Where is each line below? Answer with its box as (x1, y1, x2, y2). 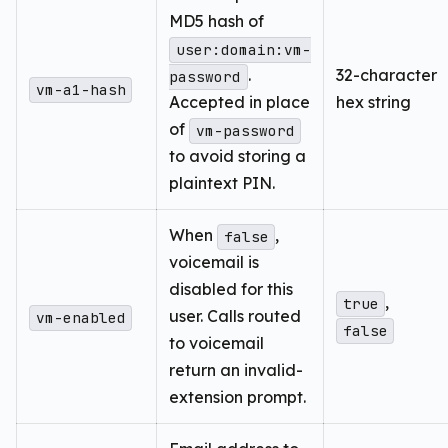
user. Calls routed (169, 306, 301, 327)
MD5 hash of (169, 11, 264, 32)
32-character (336, 65, 437, 86)
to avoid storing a (169, 146, 306, 167)
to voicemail (169, 333, 264, 354)
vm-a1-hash (35, 80, 126, 100)
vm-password (195, 121, 295, 141)
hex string (336, 92, 411, 113)
